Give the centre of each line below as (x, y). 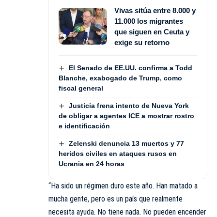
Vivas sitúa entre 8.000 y (155, 10)
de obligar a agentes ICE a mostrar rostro (126, 116)
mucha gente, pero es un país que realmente (116, 199)
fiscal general (81, 88)
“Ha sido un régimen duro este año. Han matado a (123, 186)
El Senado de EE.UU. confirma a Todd (130, 68)
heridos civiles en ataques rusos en (118, 154)
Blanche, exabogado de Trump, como (120, 78)
